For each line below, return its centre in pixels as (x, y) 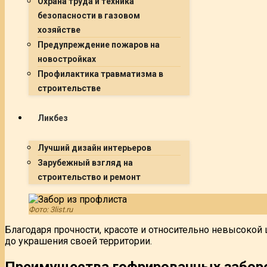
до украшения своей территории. (78, 241)
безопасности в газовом (89, 15)
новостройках (67, 59)
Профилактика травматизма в (100, 74)
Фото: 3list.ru (51, 209)
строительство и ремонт (89, 177)
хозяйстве (59, 30)
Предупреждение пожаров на (99, 45)
